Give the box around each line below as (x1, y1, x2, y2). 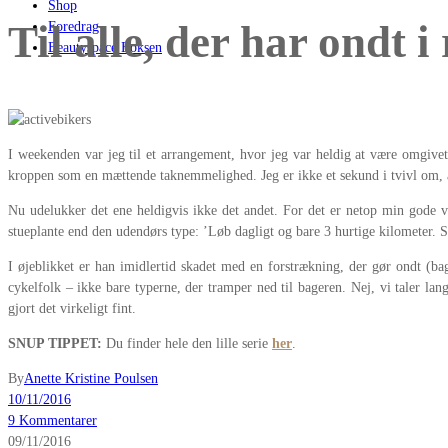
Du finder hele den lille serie (102, 335, 272, 351)
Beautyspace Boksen (48, 40, 162, 55)
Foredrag (48, 19, 99, 34)
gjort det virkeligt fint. (8, 300, 136, 316)
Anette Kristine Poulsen (24, 370, 158, 386)
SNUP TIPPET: (8, 335, 102, 351)
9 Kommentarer (8, 412, 97, 428)
